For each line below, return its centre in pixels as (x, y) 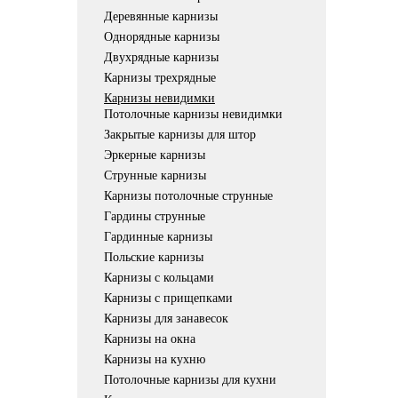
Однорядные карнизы (162, 37)
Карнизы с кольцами (159, 278)
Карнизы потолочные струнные (188, 196)
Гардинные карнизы (158, 237)
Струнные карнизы (155, 176)
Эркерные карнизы (155, 155)
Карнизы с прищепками (168, 298)
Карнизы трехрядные (160, 78)
